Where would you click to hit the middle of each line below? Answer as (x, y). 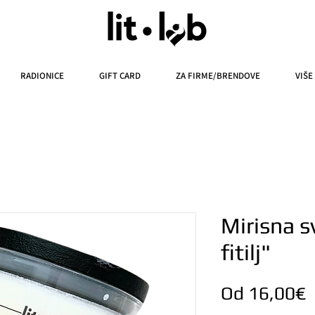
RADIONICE (42, 75)
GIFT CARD (120, 75)
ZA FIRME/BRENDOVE (218, 75)
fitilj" (246, 252)
